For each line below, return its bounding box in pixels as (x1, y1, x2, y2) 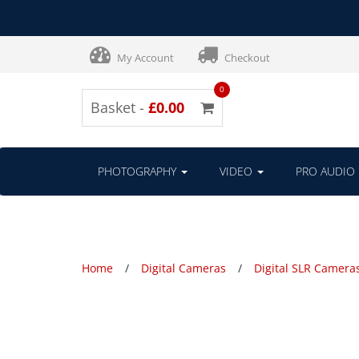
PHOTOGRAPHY (98, 163, 179, 179)
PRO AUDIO (296, 163, 355, 179)
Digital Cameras (141, 260, 226, 276)
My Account (115, 50, 174, 65)
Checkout (222, 50, 270, 65)
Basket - (91, 98, 148, 117)
